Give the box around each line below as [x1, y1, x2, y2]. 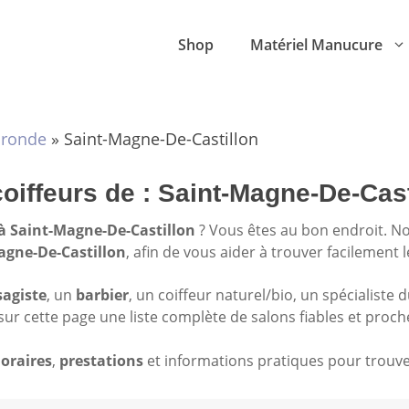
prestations [59, 350, 143, 371]
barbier [76, 285, 129, 306]
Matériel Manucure [250, 35, 383, 55]
